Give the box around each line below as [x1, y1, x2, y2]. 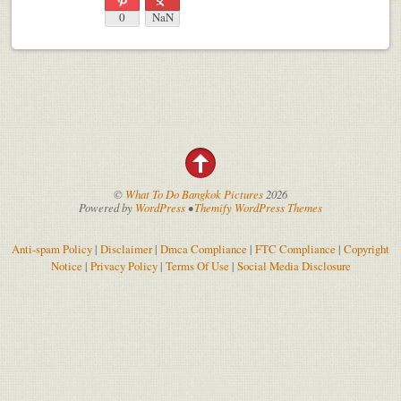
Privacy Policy [90, 257, 158, 274]
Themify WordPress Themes [193, 199, 322, 215]
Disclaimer [100, 240, 152, 257]
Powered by [78, 199, 135, 215]
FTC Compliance [255, 240, 336, 257]
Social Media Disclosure [236, 257, 351, 274]
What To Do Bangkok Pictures [124, 185, 263, 201]
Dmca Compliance [160, 240, 247, 257]
